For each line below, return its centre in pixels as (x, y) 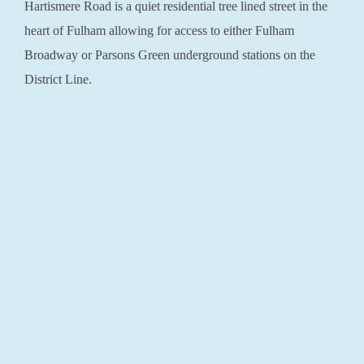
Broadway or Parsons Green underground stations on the (170, 55)
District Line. (58, 80)
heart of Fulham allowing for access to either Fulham (159, 31)
